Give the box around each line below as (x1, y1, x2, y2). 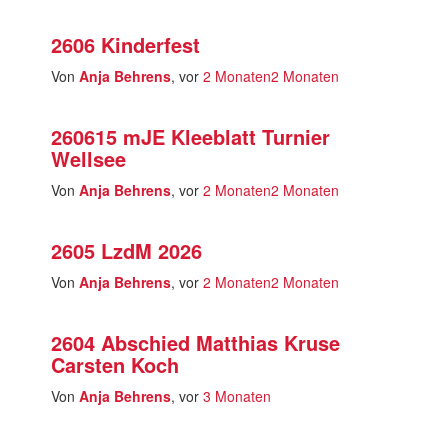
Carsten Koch (50, 350, 179, 379)
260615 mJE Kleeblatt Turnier (50, 122, 330, 151)
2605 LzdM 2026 (50, 236, 202, 265)
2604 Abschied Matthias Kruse (50, 328, 340, 357)
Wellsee (50, 144, 126, 173)
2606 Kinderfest (50, 30, 200, 59)
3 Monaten (202, 386, 271, 406)
